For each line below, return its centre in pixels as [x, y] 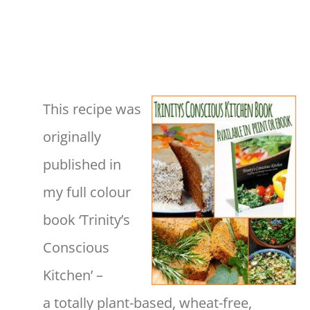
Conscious [76, 247]
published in [82, 164]
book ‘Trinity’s [86, 219]
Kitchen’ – [73, 275]
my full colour [87, 192]
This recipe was [92, 109]
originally [72, 136]
